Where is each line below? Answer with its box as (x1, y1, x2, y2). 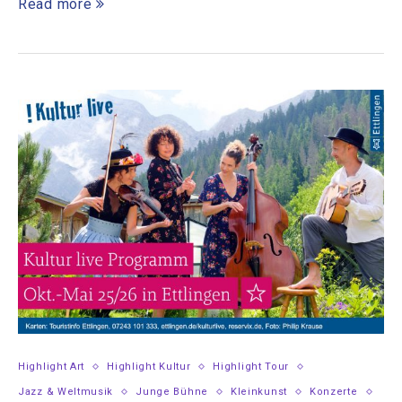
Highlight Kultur (107, 361, 191, 373)
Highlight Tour (213, 361, 290, 373)
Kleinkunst (230, 386, 287, 398)
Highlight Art (18, 361, 85, 373)
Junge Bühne (135, 386, 208, 398)
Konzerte (309, 386, 358, 398)
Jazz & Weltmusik (18, 386, 114, 398)
